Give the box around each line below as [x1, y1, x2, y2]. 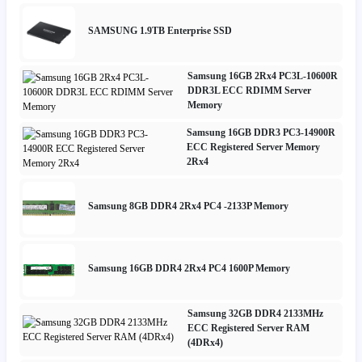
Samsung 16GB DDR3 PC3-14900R [187, 126, 336, 138]
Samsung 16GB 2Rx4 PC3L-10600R [187, 69, 338, 82]
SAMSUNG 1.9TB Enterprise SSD [88, 25, 232, 37]
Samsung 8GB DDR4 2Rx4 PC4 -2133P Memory [88, 200, 288, 213]
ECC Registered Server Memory [187, 141, 321, 153]
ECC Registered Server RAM [187, 322, 309, 334]
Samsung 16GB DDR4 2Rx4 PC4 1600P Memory [88, 263, 290, 275]
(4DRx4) [187, 336, 223, 348]
